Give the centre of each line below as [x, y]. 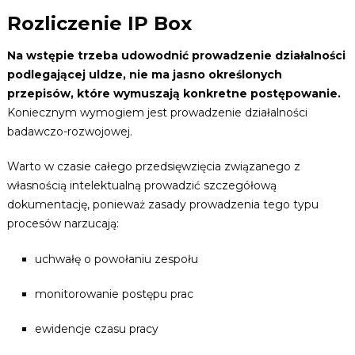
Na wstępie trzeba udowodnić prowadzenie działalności [176, 55]
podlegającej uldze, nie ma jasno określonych [144, 74]
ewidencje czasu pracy [96, 328]
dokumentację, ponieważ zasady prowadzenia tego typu [162, 204]
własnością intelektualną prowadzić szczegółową [141, 185]
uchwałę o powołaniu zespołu [116, 259]
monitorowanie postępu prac [114, 294]
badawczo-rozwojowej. [69, 131]
